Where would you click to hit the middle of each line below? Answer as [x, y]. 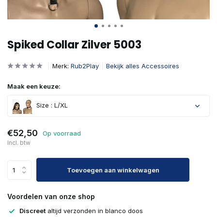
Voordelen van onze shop [51, 196]
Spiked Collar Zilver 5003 [74, 45]
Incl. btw [19, 143]
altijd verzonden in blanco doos [94, 211]
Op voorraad [62, 133]
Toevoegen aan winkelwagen [113, 170]
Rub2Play [85, 66]
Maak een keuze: [34, 86]
